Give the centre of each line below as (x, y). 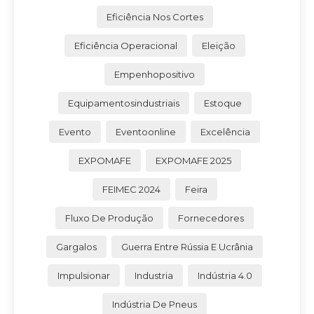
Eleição (218, 45)
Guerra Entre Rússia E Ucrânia (187, 246)
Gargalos (76, 246)
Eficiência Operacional (125, 45)
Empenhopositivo (155, 74)
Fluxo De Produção (109, 218)
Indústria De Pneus (155, 304)
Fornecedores (211, 218)
